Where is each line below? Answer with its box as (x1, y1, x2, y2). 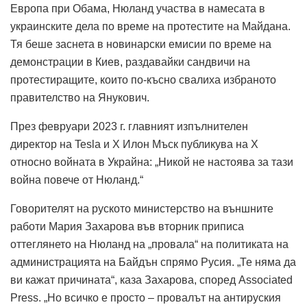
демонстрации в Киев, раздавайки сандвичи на (10, 56, 250, 69)
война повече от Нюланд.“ (10, 174, 143, 186)
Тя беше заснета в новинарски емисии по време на (10, 38, 271, 51)
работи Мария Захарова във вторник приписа (10, 221, 244, 233)
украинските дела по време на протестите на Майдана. (10, 21, 291, 33)
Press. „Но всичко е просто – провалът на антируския (10, 292, 281, 304)
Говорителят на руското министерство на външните (10, 203, 273, 215)
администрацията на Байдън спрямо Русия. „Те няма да (10, 256, 296, 269)
